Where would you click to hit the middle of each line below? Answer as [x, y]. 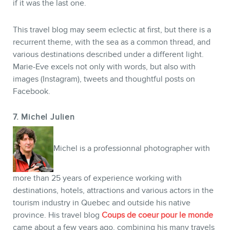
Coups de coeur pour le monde [157, 215]
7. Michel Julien [44, 117]
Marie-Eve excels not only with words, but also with [104, 67]
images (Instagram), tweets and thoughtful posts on [104, 79]
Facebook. [32, 92]
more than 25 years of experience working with [97, 178]
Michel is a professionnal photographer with [132, 149]
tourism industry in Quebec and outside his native [102, 203]
